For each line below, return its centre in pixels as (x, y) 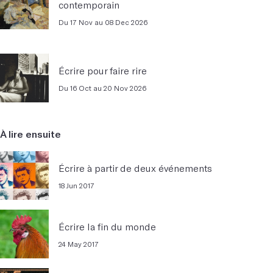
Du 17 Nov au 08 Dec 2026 (103, 22)
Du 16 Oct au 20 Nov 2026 (102, 88)
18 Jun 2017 (76, 185)
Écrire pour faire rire (103, 70)
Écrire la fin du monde (107, 226)
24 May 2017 (79, 244)
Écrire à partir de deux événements (135, 168)
